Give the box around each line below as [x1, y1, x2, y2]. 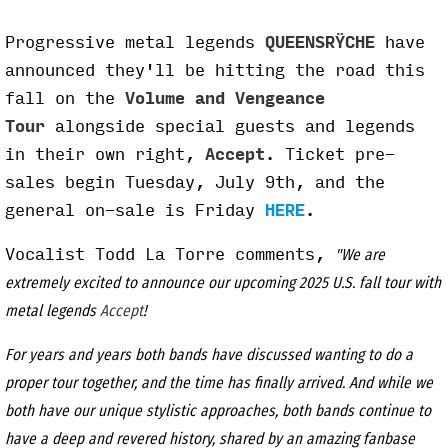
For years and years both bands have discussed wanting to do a [5, 347, 413, 364]
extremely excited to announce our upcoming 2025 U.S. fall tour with [5, 275, 441, 292]
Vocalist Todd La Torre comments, [5, 245, 335, 265]
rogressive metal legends [15, 33, 265, 53]
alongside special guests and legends [45, 117, 415, 137]
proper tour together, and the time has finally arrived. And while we [5, 375, 433, 392]
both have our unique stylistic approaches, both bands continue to [5, 403, 431, 420]
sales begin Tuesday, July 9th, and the [5, 173, 385, 193]
